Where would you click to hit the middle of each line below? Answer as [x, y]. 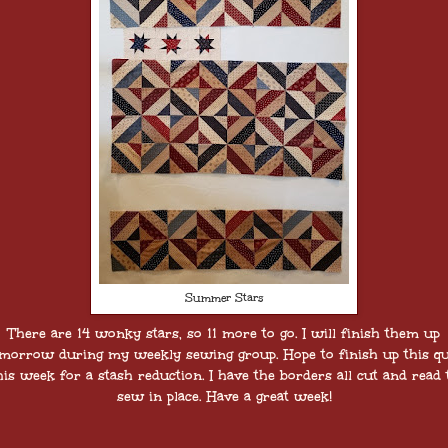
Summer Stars [224, 297]
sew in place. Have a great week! [224, 396]
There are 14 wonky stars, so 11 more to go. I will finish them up [224, 333]
